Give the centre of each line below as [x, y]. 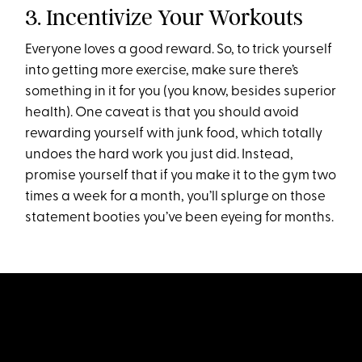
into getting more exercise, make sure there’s [162, 71]
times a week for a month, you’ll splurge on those [176, 197]
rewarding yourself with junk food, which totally [174, 134]
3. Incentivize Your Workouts [164, 18]
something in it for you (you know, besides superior [181, 92]
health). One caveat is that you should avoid [162, 113]
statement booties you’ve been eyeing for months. [180, 218]
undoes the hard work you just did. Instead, [160, 155]
